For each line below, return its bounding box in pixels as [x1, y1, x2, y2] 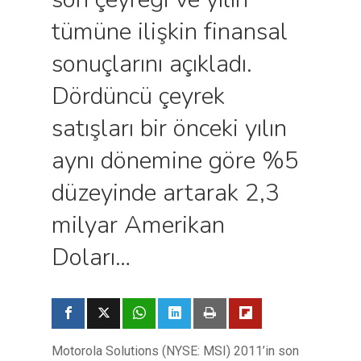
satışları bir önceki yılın [52, 112, 287, 145]
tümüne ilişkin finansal [52, 15, 288, 48]
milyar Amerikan [52, 209, 225, 242]
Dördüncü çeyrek [52, 80, 225, 113]
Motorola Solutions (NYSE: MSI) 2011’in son [52, 343, 299, 359]
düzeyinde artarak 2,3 [52, 176, 280, 210]
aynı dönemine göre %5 [52, 144, 299, 177]
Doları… [52, 241, 131, 274]
